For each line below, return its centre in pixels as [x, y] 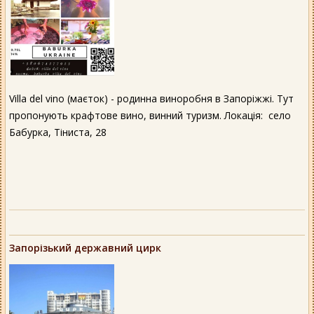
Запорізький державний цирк [85, 248]
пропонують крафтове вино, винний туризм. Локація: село [150, 116]
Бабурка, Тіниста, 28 [58, 132]
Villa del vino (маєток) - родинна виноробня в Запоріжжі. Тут [151, 99]
